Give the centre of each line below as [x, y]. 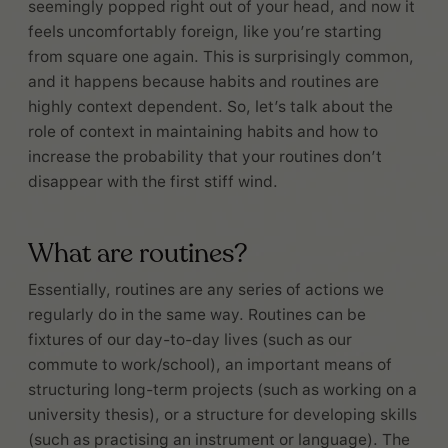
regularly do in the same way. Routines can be [197, 315]
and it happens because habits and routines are [203, 81]
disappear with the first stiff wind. [153, 181]
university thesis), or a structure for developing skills [222, 415]
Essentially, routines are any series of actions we [206, 290]
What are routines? [138, 254]
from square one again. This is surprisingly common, [221, 56]
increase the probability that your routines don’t [205, 156]
